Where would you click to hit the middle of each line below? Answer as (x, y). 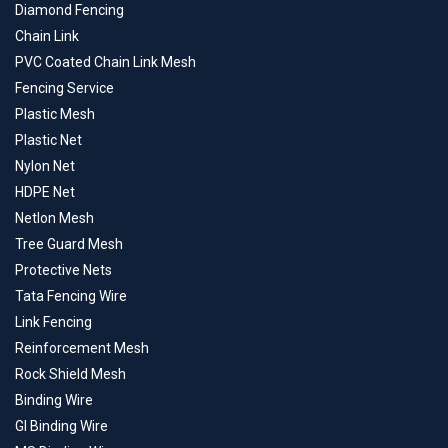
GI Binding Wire (61, 426)
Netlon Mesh (54, 218)
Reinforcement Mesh (82, 348)
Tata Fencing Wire (71, 296)
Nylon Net (45, 166)
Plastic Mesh (55, 114)
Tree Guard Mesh (69, 244)
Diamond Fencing (69, 10)
